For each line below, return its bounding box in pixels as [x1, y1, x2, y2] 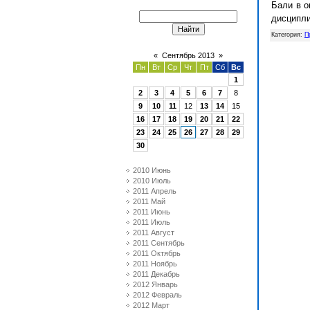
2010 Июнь [133, 166, 171, 174]
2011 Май [133, 197, 165, 206]
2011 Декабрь [133, 270, 180, 278]
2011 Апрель [133, 187, 176, 195]
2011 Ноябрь [133, 259, 177, 268]
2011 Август [133, 228, 174, 237]
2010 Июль [133, 176, 171, 185]
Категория [271, 31, 300, 38]
